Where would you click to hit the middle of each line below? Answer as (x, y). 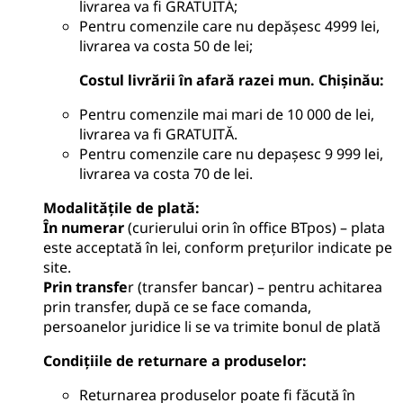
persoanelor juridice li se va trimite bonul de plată (212, 326)
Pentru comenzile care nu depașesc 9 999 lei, (231, 153)
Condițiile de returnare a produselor (173, 360)
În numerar (85, 227)
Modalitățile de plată (119, 207)
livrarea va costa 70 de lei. (166, 173)
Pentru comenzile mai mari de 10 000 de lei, (227, 114)
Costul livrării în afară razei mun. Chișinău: (232, 80)
